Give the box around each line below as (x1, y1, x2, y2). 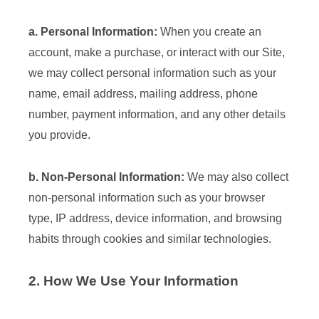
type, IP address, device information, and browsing (28, 212, 282, 224)
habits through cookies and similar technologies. (28, 233, 271, 245)
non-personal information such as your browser (28, 192, 265, 204)
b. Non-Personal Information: (28, 171, 184, 183)
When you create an (157, 26, 261, 38)
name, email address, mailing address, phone (28, 88, 258, 100)
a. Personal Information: (28, 26, 157, 38)
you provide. (28, 129, 90, 141)
